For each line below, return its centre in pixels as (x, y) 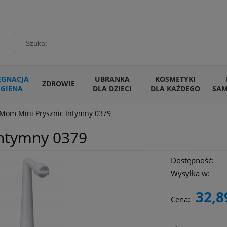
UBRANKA (112, 79)
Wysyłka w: (190, 174)
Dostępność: (192, 160)
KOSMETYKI (175, 79)
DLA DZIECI (112, 88)
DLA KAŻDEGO (175, 88)
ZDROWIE (59, 83)
